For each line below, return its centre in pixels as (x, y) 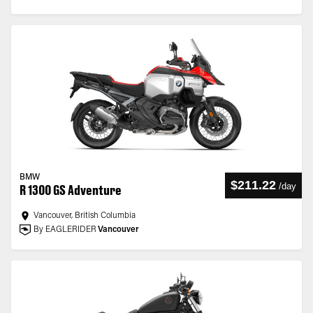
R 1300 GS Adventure (71, 190)
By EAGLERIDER (65, 230)
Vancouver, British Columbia (85, 216)
